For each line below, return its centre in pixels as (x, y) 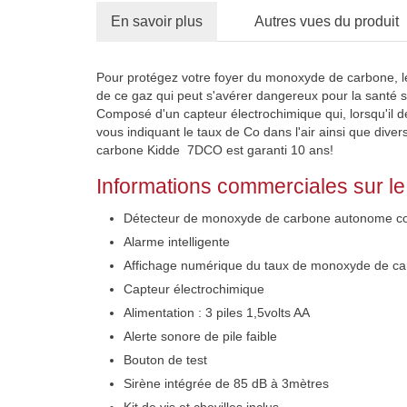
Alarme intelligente (176, 242)
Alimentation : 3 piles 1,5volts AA (216, 313)
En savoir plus (156, 21)
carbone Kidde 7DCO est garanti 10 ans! (214, 150)
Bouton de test (165, 360)
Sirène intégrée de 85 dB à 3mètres (226, 383)
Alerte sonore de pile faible (200, 336)
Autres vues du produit (326, 21)
